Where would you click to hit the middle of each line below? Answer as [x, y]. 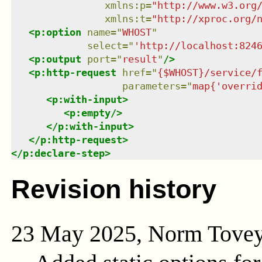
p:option [58, 32]
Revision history [113, 189]
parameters [151, 86]
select [104, 45]
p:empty [90, 113]
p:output [58, 59]
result [139, 59]
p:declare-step [63, 153]
